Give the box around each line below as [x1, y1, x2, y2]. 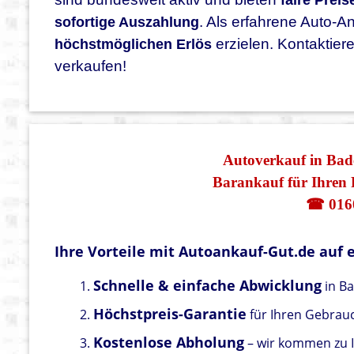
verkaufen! [55, 58, 127, 75]
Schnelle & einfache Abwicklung [93, 276, 322, 296]
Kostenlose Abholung [93, 333, 245, 352]
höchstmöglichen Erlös [55, 36, 213, 53]
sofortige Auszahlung [55, 14, 200, 31]
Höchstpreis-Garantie [93, 304, 247, 324]
